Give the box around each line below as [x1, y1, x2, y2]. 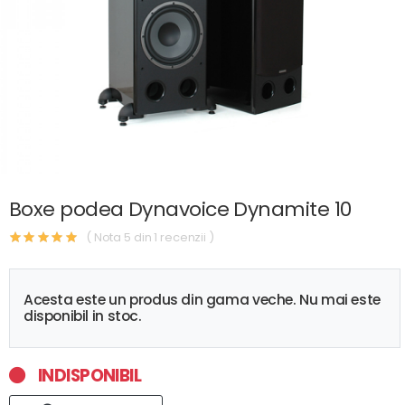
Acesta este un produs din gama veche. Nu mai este [24, 290, 381, 309]
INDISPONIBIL [34, 363, 142, 388]
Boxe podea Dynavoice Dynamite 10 [9, 195, 352, 223]
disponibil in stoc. [24, 306, 142, 325]
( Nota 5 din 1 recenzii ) [86, 228, 214, 246]
